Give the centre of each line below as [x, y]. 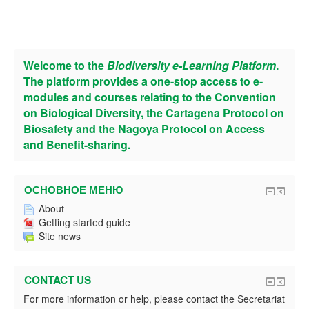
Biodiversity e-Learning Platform [191, 65]
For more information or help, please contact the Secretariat [154, 299]
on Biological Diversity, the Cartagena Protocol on [154, 113]
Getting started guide [84, 222]
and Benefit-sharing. [77, 144]
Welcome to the [65, 65]
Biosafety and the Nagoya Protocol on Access [144, 129]
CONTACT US [58, 280]
